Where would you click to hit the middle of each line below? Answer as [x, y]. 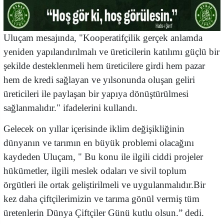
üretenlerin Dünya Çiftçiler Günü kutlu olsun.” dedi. [104, 213]
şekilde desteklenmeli [45, 66]
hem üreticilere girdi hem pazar [146, 66]
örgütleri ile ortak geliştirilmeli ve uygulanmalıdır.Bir [104, 185]
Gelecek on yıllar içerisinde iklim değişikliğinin [94, 129]
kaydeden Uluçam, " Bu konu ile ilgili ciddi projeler [103, 157]
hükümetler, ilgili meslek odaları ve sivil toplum [95, 171]
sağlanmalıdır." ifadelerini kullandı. [70, 108]
